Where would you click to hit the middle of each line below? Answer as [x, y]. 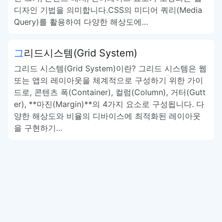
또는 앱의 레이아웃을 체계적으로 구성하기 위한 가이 [109, 80]
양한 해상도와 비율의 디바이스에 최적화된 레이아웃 [107, 116]
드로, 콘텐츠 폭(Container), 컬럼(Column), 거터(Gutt [110, 92]
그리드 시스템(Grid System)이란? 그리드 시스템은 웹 [110, 68]
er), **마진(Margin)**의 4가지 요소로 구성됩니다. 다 [109, 104]
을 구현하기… [38, 128]
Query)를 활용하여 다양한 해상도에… [81, 22]
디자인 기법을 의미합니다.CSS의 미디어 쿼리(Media [108, 10]
